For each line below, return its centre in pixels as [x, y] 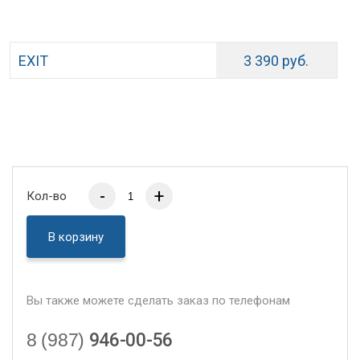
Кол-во [47, 196]
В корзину [76, 237]
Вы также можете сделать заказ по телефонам [158, 301]
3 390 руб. [276, 60]
